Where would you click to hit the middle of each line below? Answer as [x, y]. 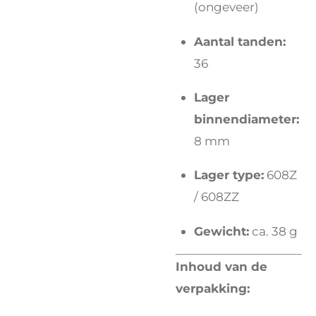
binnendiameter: [247, 119]
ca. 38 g [273, 231]
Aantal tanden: [240, 41]
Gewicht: [221, 231]
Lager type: [229, 175]
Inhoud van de [221, 267]
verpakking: [213, 288]
